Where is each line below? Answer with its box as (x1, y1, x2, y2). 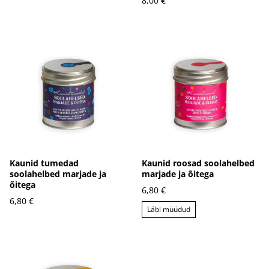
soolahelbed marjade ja (10, 168, 106, 180)
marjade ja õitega (142, 168, 214, 180)
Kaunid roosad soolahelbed (142, 157, 255, 169)
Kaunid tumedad (10, 157, 79, 169)
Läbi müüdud (147, 204, 190, 214)
